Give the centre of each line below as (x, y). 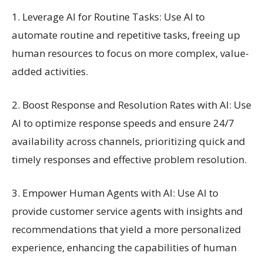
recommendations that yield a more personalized (127, 229)
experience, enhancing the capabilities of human (124, 247)
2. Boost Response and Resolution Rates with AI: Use (131, 104)
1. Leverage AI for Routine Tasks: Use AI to (108, 16)
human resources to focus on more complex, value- (130, 53)
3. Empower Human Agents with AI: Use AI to (115, 193)
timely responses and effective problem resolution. (129, 159)
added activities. (50, 71)
